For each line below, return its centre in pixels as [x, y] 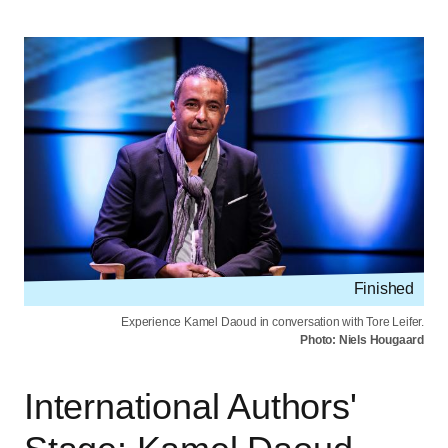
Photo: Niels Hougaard [362, 340]
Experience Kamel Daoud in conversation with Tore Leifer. [272, 322]
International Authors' [190, 407]
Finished [383, 289]
